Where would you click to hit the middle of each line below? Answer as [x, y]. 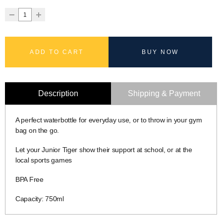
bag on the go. [37, 130]
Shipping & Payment [164, 93]
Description [58, 93]
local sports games [44, 160]
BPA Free [29, 179]
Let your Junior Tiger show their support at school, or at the [104, 149]
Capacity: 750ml [40, 198]
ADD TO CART [57, 52]
